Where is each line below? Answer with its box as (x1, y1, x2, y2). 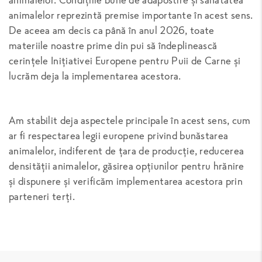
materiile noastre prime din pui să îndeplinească (9, 38, 218, 52)
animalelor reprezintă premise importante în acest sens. (9, 8, 253, 22)
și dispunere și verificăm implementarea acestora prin (9, 174, 243, 188)
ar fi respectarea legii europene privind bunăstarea (9, 128, 229, 142)
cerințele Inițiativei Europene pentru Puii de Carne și (9, 53, 241, 67)
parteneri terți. (9, 189, 75, 203)
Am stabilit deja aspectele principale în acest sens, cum (9, 113, 251, 127)
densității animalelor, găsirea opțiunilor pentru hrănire (9, 158, 244, 173)
